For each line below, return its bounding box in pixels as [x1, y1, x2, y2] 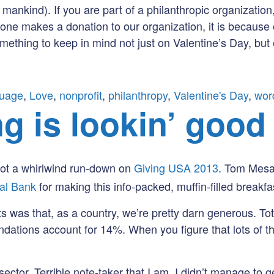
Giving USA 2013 [134, 160, 218, 176]
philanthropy [108, 87, 168, 103]
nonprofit [59, 87, 102, 103]
